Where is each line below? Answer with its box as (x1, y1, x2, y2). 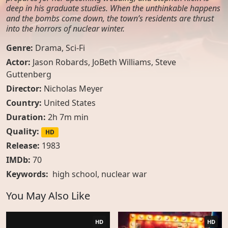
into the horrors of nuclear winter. (6, 23, 125, 34)
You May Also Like (6, 189, 90, 203)
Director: (6, 83, 44, 94)
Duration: (6, 111, 46, 123)
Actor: (6, 56, 33, 68)
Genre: (6, 42, 35, 53)
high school (52, 168, 97, 180)
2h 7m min (46, 111, 89, 123)
